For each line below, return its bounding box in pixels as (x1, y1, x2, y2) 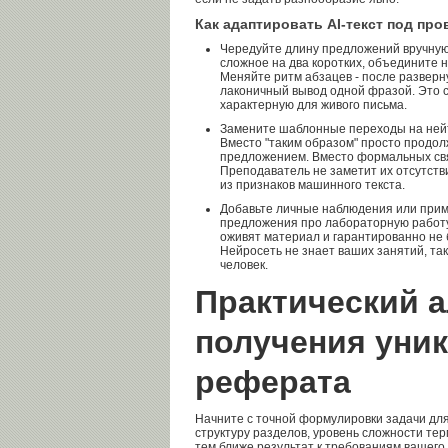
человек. (220, 258, 268, 272)
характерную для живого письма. (220, 98, 407, 112)
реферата (195, 364, 351, 400)
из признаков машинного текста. (220, 178, 405, 192)
